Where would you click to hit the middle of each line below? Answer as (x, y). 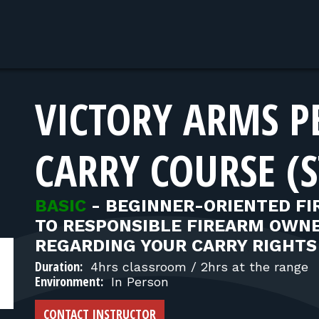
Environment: (69, 281)
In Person (138, 282)
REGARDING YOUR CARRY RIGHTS (176, 246)
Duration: (59, 266)
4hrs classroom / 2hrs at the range (197, 267)
